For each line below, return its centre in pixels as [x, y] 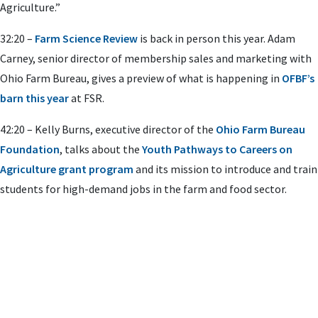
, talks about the [101, 149]
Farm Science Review [86, 38]
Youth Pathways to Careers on [217, 149]
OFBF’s [298, 78]
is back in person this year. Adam [216, 38]
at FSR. [87, 98]
